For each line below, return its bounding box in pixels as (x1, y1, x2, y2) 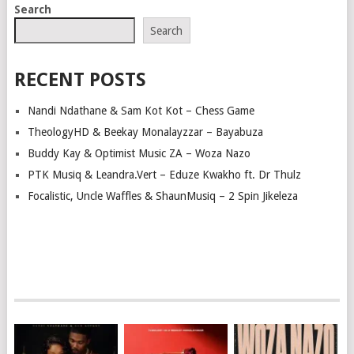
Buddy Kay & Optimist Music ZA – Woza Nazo (27, 146, 250, 160)
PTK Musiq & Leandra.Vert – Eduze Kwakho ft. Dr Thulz (27, 168, 301, 181)
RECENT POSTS (13, 68, 146, 91)
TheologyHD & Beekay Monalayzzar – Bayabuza (27, 125, 263, 138)
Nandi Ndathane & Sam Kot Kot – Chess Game (27, 104, 254, 117)
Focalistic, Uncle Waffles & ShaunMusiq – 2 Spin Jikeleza (27, 189, 298, 202)
